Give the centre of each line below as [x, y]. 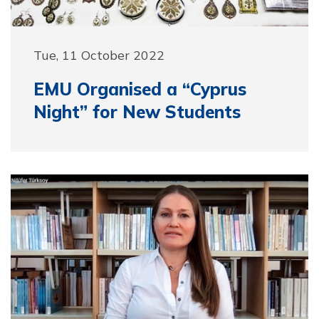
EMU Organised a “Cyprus [140, 89]
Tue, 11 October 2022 [99, 55]
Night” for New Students [137, 112]
